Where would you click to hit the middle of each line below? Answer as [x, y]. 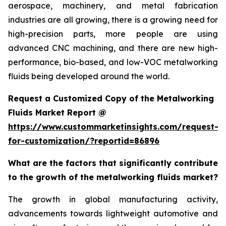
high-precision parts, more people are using [113, 34]
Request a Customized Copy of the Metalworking [111, 98]
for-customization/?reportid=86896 [84, 140]
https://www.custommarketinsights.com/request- [113, 126]
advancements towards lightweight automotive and [113, 213]
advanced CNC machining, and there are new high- [113, 48]
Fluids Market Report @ [57, 112]
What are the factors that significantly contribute [113, 163]
